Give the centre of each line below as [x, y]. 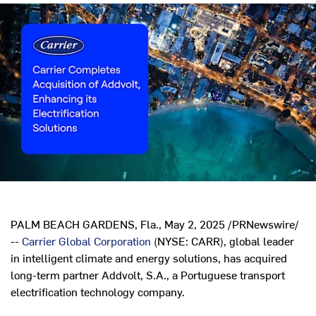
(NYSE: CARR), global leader [223, 241]
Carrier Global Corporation [86, 241]
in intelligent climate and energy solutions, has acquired [149, 258]
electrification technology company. [98, 292]
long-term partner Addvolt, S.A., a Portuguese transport [148, 275]
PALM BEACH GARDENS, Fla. [85, 224]
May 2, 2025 [195, 224]
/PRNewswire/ [262, 224]
